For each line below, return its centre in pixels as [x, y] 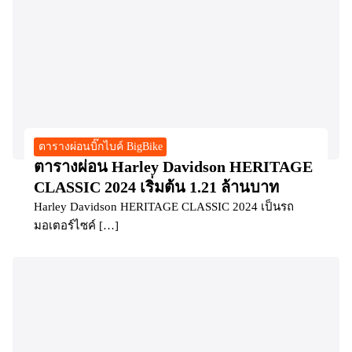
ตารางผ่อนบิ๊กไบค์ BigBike [100, 146]
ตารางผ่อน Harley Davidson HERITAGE [173, 167]
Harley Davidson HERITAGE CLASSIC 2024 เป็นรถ [164, 207]
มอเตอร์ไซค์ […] [76, 226]
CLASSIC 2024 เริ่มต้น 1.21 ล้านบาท [156, 187]
